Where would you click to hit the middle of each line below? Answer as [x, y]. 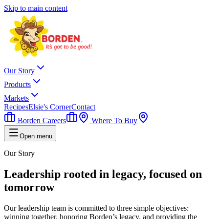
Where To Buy [113, 120]
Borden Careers [41, 120]
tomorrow [29, 187]
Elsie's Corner [50, 107]
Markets [16, 98]
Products [17, 84]
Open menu [36, 136]
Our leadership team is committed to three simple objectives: [96, 208]
